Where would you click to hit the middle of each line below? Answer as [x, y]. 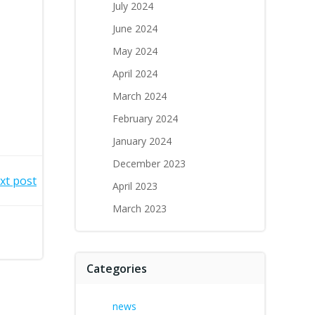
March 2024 [140, 96]
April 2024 [135, 73]
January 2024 [142, 141]
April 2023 [135, 186]
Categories [117, 269]
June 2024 [135, 28]
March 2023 [140, 208]
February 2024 [145, 118]
